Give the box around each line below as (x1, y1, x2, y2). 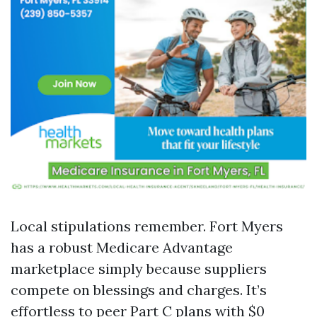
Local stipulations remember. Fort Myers (11, 217, 283, 235)
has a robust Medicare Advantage (11, 238, 233, 256)
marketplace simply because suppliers (11, 260, 267, 277)
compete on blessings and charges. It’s (11, 281, 267, 299)
